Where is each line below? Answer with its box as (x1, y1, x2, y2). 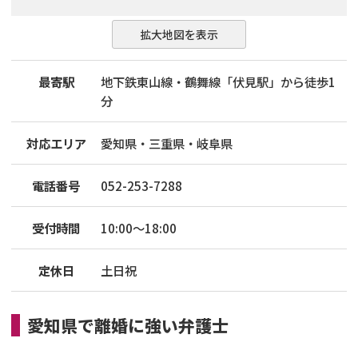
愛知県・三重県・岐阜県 (101, 133, 233, 152)
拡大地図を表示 (140, 26, 218, 43)
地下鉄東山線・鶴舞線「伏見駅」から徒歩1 (101, 72, 336, 90)
